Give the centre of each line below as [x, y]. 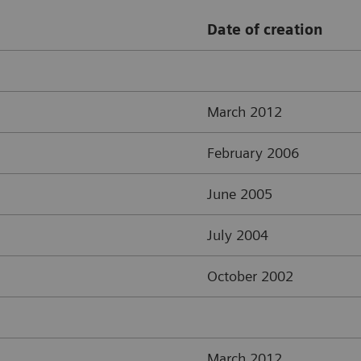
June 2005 [240, 194]
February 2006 [253, 153]
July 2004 [238, 235]
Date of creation [265, 30]
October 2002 [250, 276]
